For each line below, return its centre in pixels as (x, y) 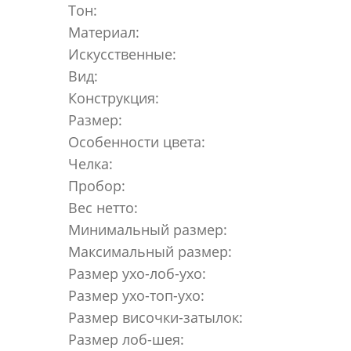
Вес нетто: (103, 207)
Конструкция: (114, 98)
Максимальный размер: (150, 251)
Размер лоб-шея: (126, 339)
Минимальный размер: (148, 229)
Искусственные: (122, 54)
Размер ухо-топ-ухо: (136, 295)
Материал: (104, 32)
